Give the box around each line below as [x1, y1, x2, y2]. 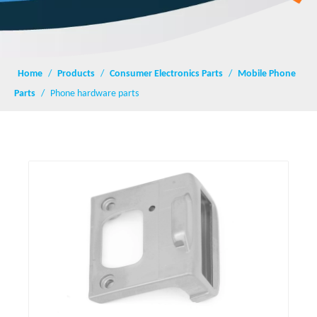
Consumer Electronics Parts [110, 69, 223, 79]
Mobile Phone [238, 69, 296, 79]
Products [57, 69, 95, 79]
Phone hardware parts [50, 88, 139, 99]
